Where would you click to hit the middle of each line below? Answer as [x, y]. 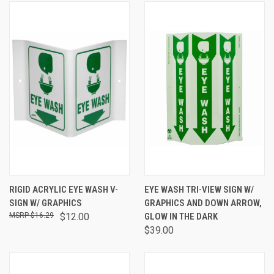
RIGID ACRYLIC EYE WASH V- [64, 190]
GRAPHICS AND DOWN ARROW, [203, 203]
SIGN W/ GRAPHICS [46, 203]
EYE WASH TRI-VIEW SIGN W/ [199, 190]
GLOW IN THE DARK [181, 217]
